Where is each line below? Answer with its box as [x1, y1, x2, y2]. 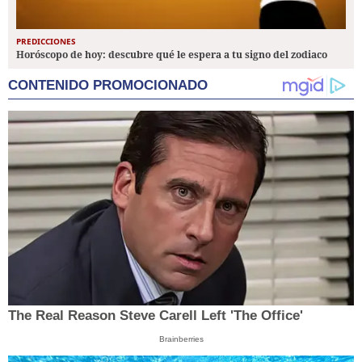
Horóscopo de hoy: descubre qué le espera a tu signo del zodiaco [16, 48, 327, 62]
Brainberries [158, 335, 204, 344]
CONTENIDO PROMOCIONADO [8, 78, 208, 94]
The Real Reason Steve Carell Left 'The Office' [8, 308, 303, 324]
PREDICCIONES [16, 36, 76, 48]
